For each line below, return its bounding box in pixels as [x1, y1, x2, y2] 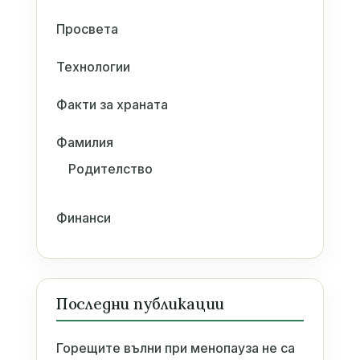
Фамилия [55, 133, 113, 150]
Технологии [55, 58, 130, 75]
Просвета [55, 20, 118, 37]
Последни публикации [55, 293, 225, 313]
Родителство [67, 160, 153, 177]
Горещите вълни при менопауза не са [55, 339, 295, 356]
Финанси [55, 209, 111, 226]
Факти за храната [55, 96, 168, 112]
